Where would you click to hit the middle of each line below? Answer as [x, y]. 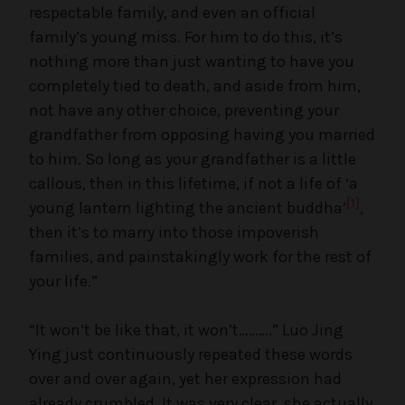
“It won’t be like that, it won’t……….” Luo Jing [186, 330]
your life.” [63, 281]
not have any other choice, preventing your [184, 110]
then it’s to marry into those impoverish [174, 232]
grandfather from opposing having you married [202, 134]
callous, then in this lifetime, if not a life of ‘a [193, 183]
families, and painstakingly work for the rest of [200, 256]
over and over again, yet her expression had [185, 378]
